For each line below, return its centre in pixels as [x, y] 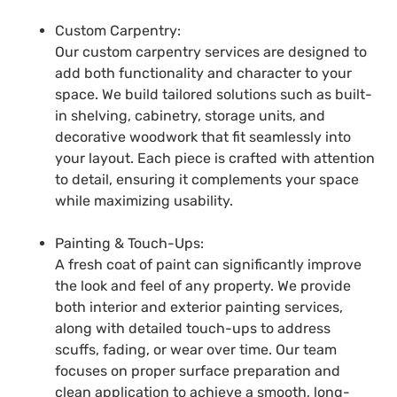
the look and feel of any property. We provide [203, 286]
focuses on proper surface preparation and [198, 371]
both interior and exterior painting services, [199, 307]
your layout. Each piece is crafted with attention [215, 159]
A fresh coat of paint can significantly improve [209, 265]
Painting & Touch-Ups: [130, 244]
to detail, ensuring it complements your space [207, 180]
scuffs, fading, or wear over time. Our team [196, 350]
